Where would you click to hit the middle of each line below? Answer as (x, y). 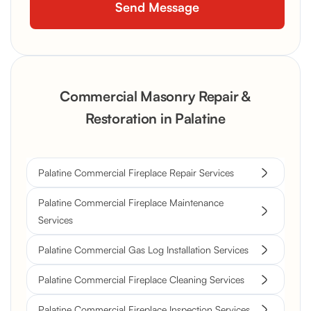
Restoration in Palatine (155, 119)
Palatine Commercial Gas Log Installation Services (143, 250)
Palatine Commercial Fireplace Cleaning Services (141, 280)
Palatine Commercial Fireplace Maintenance (131, 203)
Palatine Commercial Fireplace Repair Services (136, 173)
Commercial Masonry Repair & (155, 96)
